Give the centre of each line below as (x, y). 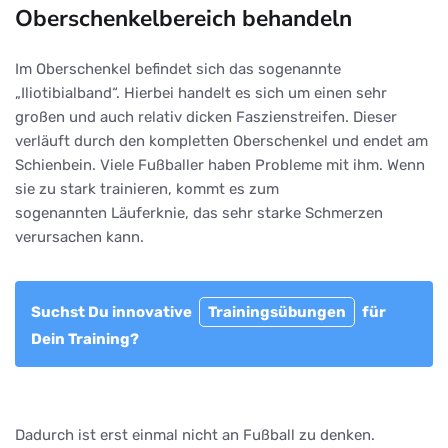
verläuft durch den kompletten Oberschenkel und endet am (221, 140)
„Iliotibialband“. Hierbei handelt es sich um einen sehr (201, 92)
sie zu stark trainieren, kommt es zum (147, 188)
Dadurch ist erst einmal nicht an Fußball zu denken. (195, 434)
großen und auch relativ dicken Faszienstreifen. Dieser (206, 116)
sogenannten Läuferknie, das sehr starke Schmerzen (199, 212)
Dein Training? (85, 338)
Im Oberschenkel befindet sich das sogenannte (178, 68)
